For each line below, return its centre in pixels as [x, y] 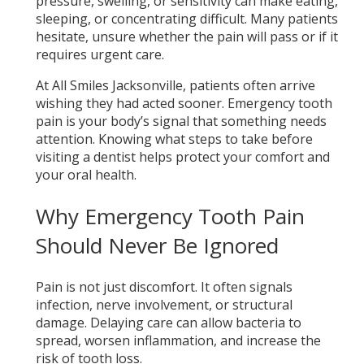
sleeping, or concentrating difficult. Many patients [186, 19]
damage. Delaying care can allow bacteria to [168, 322]
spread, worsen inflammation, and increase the [178, 340]
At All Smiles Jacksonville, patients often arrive [175, 86]
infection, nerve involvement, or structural [164, 304]
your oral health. [86, 175]
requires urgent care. [100, 55]
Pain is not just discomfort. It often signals [164, 286]
